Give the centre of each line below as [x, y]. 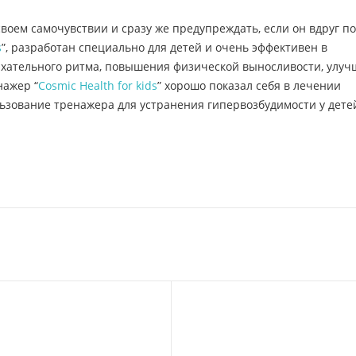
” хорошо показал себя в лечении [249, 85]
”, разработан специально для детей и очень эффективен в [164, 47]
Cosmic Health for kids [98, 85]
